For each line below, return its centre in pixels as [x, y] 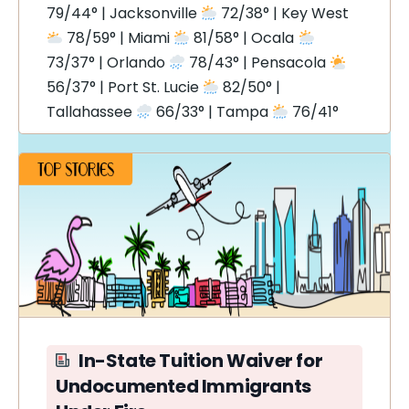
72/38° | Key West [283, 13]
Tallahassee [91, 112]
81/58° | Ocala [244, 38]
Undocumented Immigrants [184, 386]
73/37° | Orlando [108, 63]
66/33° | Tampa [213, 112]
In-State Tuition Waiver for [201, 361]
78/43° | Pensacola [258, 63]
